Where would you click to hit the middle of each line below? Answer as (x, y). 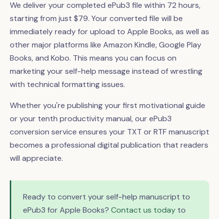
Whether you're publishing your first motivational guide (108, 106)
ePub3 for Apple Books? (67, 210)
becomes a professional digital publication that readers (109, 145)
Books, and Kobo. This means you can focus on (93, 58)
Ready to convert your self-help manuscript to (107, 197)
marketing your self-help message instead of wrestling (106, 71)
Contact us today (143, 210)
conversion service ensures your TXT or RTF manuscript (109, 132)
